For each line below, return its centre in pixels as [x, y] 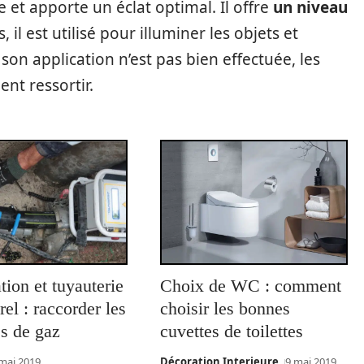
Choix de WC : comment [250, 286]
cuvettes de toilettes [231, 331]
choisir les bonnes [225, 309]
